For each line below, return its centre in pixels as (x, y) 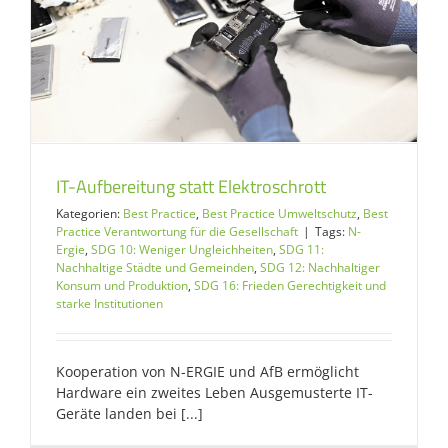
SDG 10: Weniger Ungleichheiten (182, 250)
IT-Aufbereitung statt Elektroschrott (191, 187)
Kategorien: (89, 214)
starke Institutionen (109, 304)
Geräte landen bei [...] (129, 414)
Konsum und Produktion (122, 286)
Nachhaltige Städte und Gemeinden (155, 268)
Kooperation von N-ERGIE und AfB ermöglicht (207, 372)
